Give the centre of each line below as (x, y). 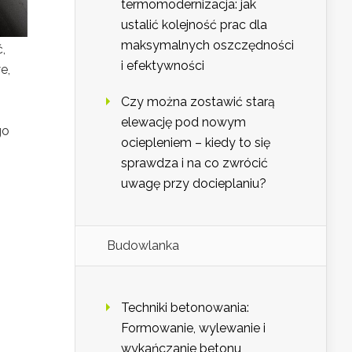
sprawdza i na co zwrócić (194, 163)
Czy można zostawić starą (198, 102)
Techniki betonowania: (185, 308)
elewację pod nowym (183, 123)
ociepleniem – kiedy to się (196, 143)
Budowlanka (143, 246)
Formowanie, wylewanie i (193, 328)
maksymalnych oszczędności (207, 46)
